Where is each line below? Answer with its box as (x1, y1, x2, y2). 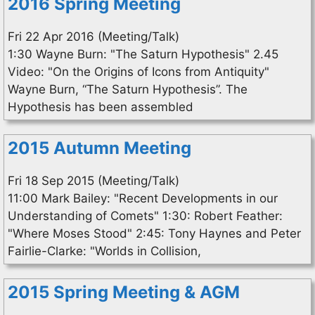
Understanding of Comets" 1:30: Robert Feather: (8, 209, 283, 223)
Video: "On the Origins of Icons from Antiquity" (8, 65, 269, 79)
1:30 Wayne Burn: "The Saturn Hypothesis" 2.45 (8, 47, 278, 61)
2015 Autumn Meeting (8, 138, 191, 158)
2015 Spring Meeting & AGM (8, 282, 240, 302)
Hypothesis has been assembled (8, 100, 193, 114)
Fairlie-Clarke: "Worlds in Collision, (8, 244, 201, 258)
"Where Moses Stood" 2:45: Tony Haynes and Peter (8, 226, 301, 240)
